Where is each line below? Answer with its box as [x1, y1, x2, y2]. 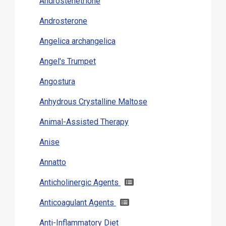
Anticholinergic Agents [39, 177, 121, 187]
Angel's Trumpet [39, 56, 96, 66]
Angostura [39, 76, 75, 86]
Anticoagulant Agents [39, 197, 116, 207]
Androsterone [39, 16, 87, 26]
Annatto [39, 157, 66, 167]
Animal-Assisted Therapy [39, 117, 129, 127]
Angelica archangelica [39, 36, 116, 46]
